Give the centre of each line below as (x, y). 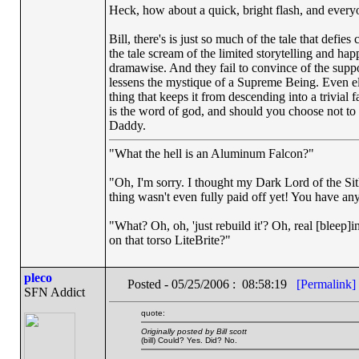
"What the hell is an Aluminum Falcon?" (211, 153)
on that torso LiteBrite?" (169, 240)
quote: (153, 313)
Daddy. (127, 125)
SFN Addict (54, 292)
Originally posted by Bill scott (194, 331)
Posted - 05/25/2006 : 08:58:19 (212, 284)
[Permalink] (326, 284)
